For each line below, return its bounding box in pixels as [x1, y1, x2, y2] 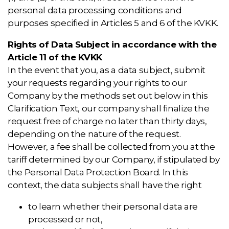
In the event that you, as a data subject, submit [8, 65, 206, 75]
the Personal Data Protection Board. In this [8, 167, 188, 177]
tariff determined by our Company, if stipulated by [8, 154, 220, 165]
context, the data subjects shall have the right [8, 180, 202, 190]
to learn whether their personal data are [28, 201, 198, 212]
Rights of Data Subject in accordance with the [8, 39, 217, 50]
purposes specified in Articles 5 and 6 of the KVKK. [8, 18, 218, 28]
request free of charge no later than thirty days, [8, 116, 207, 126]
